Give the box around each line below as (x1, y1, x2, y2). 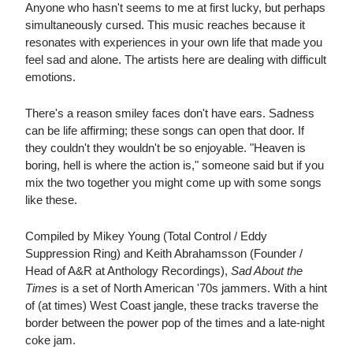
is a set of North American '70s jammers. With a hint (58, 281, 327, 295)
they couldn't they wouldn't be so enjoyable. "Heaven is (25, 141, 306, 155)
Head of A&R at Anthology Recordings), (25, 264, 231, 278)
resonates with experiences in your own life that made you (25, 35, 322, 50)
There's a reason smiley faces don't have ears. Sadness (25, 106, 314, 121)
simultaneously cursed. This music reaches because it (25, 18, 305, 32)
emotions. (25, 70, 76, 84)
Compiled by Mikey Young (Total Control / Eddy (25, 229, 267, 243)
